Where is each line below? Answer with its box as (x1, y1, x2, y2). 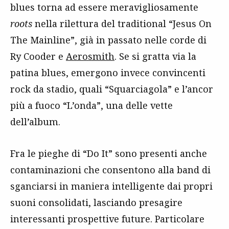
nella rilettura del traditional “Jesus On (32, 17, 212, 30)
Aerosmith (66, 50, 114, 62)
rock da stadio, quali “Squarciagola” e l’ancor (10, 83, 213, 95)
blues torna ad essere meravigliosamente (10, 1, 198, 13)
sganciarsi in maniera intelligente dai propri (10, 180, 213, 192)
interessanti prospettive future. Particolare (10, 213, 204, 225)
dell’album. (10, 116, 60, 128)
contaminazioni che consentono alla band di (10, 164, 211, 176)
